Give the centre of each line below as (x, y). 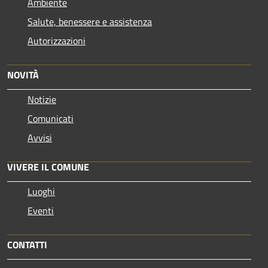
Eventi (41, 210)
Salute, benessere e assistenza (90, 21)
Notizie (42, 99)
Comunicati (51, 118)
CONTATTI (27, 244)
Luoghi (41, 191)
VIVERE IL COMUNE (48, 167)
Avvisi (40, 137)
